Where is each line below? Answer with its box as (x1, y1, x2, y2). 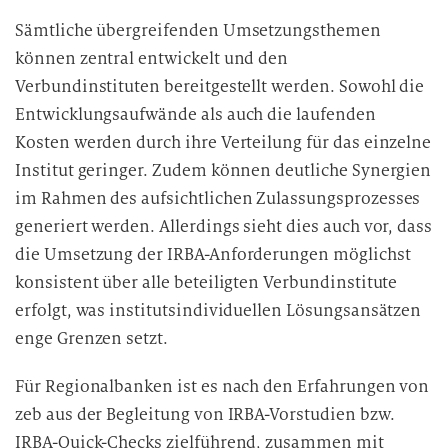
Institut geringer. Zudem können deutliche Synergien (15, 160, 432, 181)
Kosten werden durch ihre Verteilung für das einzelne (15, 132, 432, 153)
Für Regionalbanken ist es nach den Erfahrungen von (15, 376, 430, 397)
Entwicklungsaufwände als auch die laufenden (15, 104, 376, 125)
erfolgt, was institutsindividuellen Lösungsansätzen (15, 300, 422, 321)
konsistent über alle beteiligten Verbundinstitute (15, 272, 398, 293)
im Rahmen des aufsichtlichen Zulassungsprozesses (15, 188, 421, 209)
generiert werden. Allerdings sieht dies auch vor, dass (15, 216, 433, 237)
